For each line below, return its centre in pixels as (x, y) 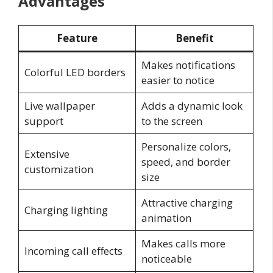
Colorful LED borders (75, 72)
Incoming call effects (73, 250)
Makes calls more (183, 243)
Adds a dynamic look (192, 105)
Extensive (47, 154)
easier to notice (178, 80)
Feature (77, 38)
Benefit (194, 38)
